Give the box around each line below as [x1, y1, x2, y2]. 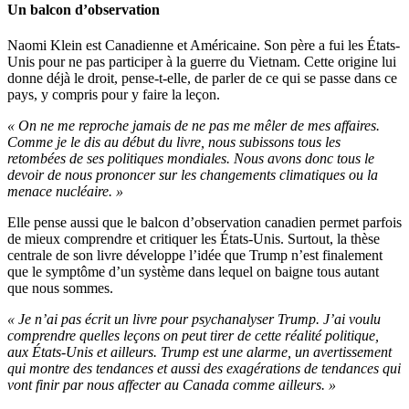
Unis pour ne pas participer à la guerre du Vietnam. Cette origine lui [7, 53, 396, 69]
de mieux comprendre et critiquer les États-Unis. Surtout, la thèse [7, 230, 380, 246]
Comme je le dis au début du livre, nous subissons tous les [7, 133, 341, 150]
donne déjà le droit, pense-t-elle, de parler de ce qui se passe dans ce [7, 69, 397, 86]
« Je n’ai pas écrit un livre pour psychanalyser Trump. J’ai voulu [7, 310, 381, 327]
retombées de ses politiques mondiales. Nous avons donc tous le [7, 150, 374, 166]
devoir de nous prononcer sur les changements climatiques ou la [7, 166, 378, 183]
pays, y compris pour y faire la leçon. [7, 86, 220, 102]
